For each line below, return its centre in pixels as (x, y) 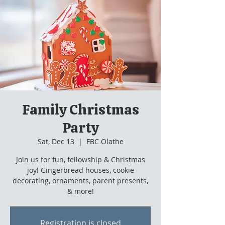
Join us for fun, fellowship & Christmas (80, 159)
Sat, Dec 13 (56, 141)
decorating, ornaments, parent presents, (80, 181)
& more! (80, 191)
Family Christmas (80, 109)
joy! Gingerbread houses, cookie (80, 170)
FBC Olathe (105, 141)
